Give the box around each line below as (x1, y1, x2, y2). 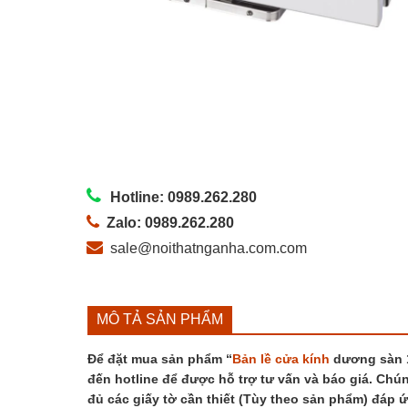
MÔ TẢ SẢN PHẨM (96, 311, 223, 327)
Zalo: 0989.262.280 (106, 214, 234, 230)
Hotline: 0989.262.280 (109, 189, 257, 205)
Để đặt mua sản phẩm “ (87, 351, 232, 366)
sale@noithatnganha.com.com (109, 240, 307, 256)
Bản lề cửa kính (231, 351, 330, 366)
